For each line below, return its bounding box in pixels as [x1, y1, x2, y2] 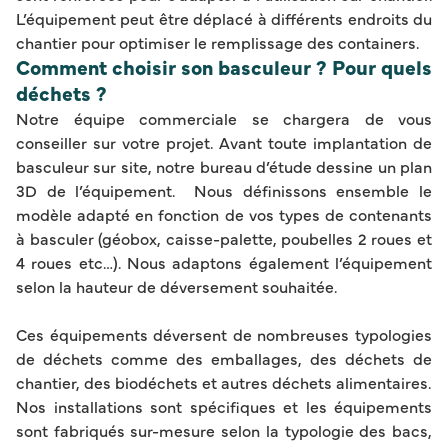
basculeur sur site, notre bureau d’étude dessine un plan [16, 154, 432, 177]
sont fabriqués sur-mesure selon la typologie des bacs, [16, 418, 432, 441]
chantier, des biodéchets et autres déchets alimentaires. [16, 370, 431, 393]
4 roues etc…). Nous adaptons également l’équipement [16, 250, 432, 273]
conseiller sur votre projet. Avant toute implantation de [16, 130, 432, 153]
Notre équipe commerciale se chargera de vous [16, 106, 432, 129]
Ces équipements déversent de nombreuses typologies [16, 322, 432, 345]
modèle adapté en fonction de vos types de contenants [16, 202, 432, 225]
